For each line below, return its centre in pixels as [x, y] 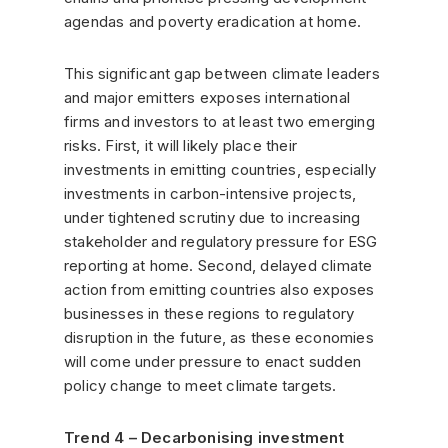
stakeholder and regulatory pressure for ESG [221, 241]
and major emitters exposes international [207, 97]
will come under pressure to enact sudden [212, 361]
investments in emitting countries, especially [220, 169]
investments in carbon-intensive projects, [210, 193]
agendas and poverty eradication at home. [212, 21]
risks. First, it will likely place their [180, 145]
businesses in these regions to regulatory [209, 313]
